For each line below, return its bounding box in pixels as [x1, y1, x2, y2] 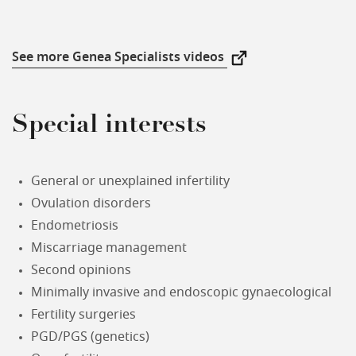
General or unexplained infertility [31, 175, 230, 188]
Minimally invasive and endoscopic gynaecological [31, 286, 331, 299]
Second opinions [31, 264, 131, 277]
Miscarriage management [31, 242, 187, 254]
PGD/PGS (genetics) [31, 331, 149, 343]
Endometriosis [31, 219, 118, 232]
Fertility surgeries [31, 308, 136, 321]
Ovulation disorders [31, 197, 151, 210]
